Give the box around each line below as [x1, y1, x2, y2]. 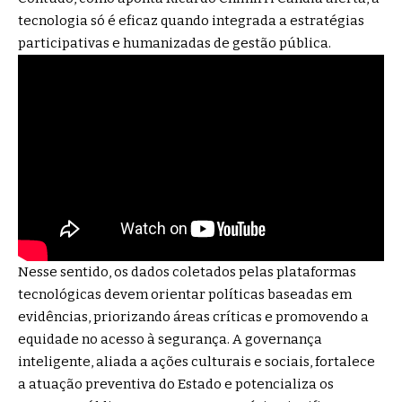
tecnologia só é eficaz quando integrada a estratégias [18, 13, 364, 30]
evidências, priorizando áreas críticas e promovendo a [18, 308, 369, 325]
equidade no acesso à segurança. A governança [18, 330, 322, 347]
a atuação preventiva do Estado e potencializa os [18, 375, 334, 392]
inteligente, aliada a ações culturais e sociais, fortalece [18, 353, 375, 370]
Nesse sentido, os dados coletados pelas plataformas [18, 263, 356, 280]
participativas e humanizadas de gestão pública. [18, 35, 331, 52]
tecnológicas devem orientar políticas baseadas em [18, 285, 352, 302]
